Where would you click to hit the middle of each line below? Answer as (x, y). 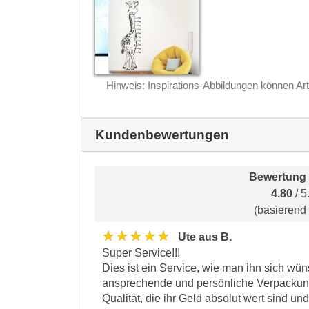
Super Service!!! (141, 252)
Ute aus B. (205, 237)
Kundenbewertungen (162, 134)
